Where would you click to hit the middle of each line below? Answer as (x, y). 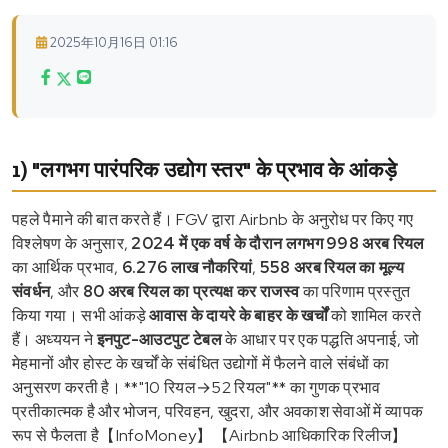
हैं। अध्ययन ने (54, 339)
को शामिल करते (374, 315)
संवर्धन (31, 291)
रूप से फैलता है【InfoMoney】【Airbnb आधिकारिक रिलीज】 (210, 435)
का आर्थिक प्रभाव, (67, 267)
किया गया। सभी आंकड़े (81, 315)
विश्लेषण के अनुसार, (72, 243)
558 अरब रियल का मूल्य (332, 267)
